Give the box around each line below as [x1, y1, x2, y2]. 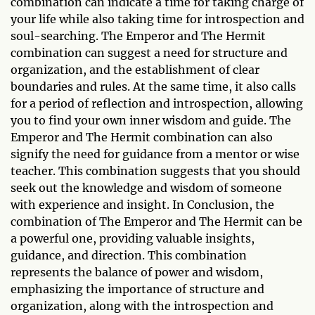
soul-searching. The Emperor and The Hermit [11, 29, 266, 44]
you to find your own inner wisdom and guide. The [11, 113, 291, 128]
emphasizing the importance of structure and [11, 282, 264, 297]
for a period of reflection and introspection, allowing [11, 96, 303, 111]
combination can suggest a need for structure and [11, 46, 288, 60]
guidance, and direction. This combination [11, 248, 247, 263]
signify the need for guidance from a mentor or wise [11, 147, 300, 162]
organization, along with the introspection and [11, 299, 274, 314]
